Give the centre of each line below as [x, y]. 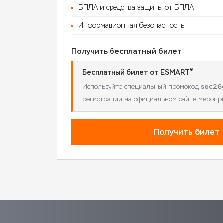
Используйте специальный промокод [141, 86]
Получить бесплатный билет [126, 51]
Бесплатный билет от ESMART [136, 72]
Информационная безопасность [131, 26]
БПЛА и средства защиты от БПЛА [136, 8]
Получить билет [186, 132]
